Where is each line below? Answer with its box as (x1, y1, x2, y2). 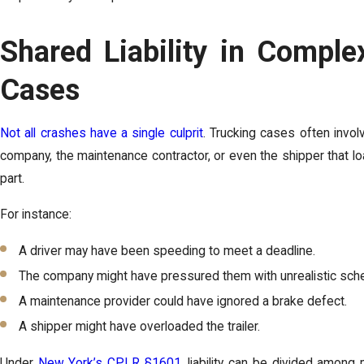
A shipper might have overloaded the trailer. (19, 319, 261, 335)
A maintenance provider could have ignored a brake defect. (19, 294, 348, 309)
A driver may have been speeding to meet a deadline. (19, 243, 316, 258)
